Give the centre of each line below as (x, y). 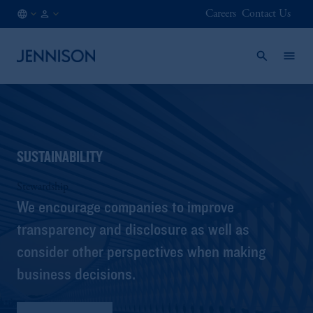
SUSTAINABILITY (60, 156)
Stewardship (43, 187)
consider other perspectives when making (141, 251)
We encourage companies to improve (125, 206)
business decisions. (76, 274)
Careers (221, 14)
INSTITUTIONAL (85, 21)
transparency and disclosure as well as (133, 229)
